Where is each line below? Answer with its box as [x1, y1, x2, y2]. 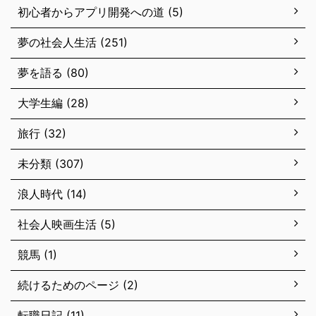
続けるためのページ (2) [18, 278, 138, 292]
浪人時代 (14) [18, 187, 87, 201]
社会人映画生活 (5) [18, 217, 116, 231]
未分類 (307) [18, 157, 84, 171]
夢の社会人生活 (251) [18, 35, 128, 49]
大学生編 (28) [18, 96, 89, 110]
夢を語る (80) [18, 66, 89, 80]
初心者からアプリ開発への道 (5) [18, 5, 183, 19]
